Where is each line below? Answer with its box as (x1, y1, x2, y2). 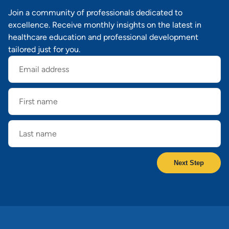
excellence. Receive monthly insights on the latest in (8, 19, 201, 30)
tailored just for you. (8, 44, 80, 54)
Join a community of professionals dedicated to (8, 7, 182, 17)
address (8, 61, 35, 71)
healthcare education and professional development (8, 32, 198, 42)
